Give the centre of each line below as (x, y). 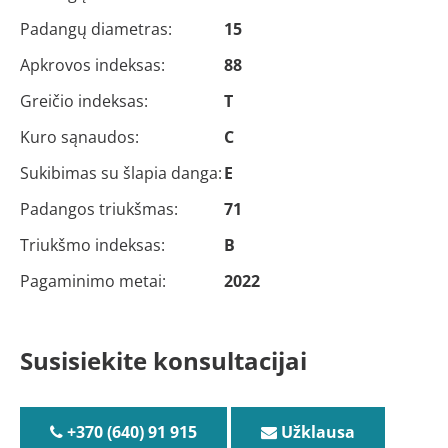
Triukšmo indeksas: (92, 244)
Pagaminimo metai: (93, 280)
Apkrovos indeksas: (92, 64)
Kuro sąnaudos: (79, 136)
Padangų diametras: (96, 28)
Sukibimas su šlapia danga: (121, 172)
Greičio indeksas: (84, 100)
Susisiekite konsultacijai (163, 360)
